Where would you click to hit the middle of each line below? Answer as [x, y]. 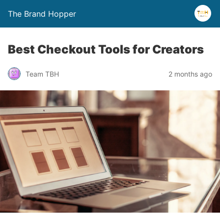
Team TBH [42, 74]
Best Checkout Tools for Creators [106, 49]
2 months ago [190, 74]
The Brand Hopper [42, 14]
